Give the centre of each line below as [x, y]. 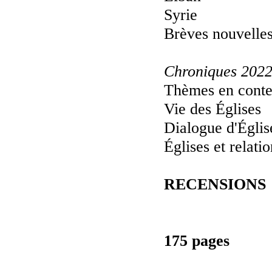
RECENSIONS [215, 184]
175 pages [197, 240]
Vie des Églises [212, 109]
